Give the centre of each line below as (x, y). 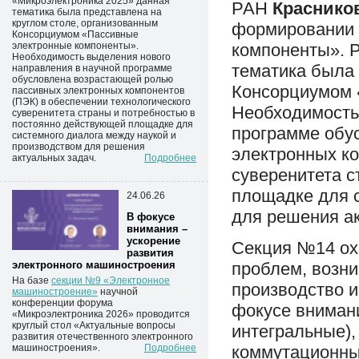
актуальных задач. (54, 158)
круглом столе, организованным (85, 23)
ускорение (153, 241)
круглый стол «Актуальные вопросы (94, 325)
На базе (32, 280)
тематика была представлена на (87, 12)
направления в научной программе (92, 68)
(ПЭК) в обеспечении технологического (101, 102)
